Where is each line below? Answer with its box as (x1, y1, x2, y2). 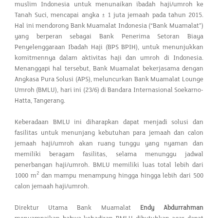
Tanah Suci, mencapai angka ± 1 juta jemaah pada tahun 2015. (15, 11, 203, 19)
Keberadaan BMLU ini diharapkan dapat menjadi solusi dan (15, 118, 203, 126)
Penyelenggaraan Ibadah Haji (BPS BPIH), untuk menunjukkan (15, 43, 203, 51)
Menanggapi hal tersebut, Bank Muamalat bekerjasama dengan (15, 64, 203, 73)
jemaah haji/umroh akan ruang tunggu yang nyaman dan (15, 139, 203, 147)
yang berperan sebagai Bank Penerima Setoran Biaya (15, 32, 203, 40)
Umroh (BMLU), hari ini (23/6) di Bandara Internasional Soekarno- (15, 86, 203, 94)
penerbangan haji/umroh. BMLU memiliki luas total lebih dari (15, 161, 203, 169)
